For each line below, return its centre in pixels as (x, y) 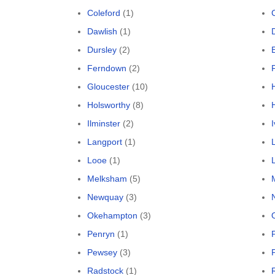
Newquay (105, 197)
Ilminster (104, 123)
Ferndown (107, 68)
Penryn (101, 234)
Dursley (102, 50)
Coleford (104, 13)
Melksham (107, 179)
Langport (105, 142)
